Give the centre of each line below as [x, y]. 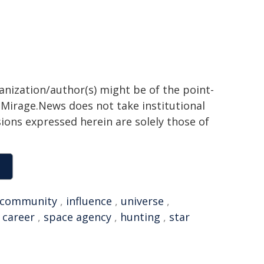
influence [89, 201]
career [19, 217]
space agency [77, 217]
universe [142, 201]
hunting [140, 217]
